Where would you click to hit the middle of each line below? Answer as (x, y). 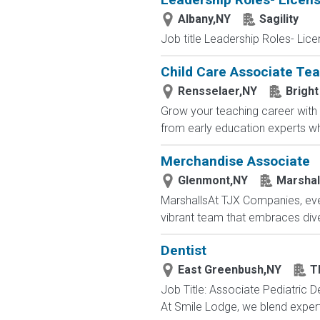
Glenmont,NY (212, 180)
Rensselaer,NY (217, 91)
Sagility (279, 19)
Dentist (183, 250)
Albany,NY (204, 19)
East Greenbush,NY (229, 270)
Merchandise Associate (235, 161)
